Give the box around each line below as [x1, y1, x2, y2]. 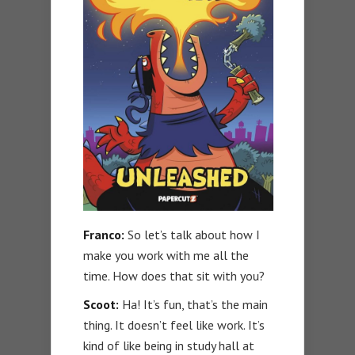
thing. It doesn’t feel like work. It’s [83, 317, 265, 334]
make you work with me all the [83, 247, 249, 264]
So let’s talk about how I [124, 227, 260, 243]
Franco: [83, 227, 124, 243]
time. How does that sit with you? [83, 268, 265, 284]
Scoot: [83, 296, 119, 313]
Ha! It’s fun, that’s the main [119, 296, 268, 313]
